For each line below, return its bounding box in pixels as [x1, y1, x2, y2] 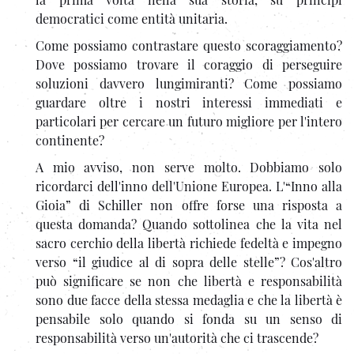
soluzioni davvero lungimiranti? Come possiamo [36, 74, 342, 92]
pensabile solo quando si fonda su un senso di [36, 310, 342, 327]
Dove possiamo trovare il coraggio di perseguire [36, 55, 342, 73]
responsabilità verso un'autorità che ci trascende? [36, 329, 318, 346]
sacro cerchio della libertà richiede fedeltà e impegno [36, 234, 342, 251]
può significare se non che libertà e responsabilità [36, 272, 342, 289]
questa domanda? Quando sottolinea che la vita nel [36, 215, 342, 232]
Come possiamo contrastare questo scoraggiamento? [36, 36, 342, 54]
